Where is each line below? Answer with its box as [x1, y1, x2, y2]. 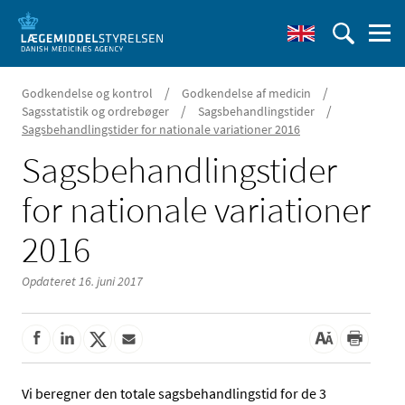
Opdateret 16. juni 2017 [22, 273, 143, 289]
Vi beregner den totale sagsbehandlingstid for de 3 [22, 384, 326, 403]
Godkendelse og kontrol [22, 85, 153, 101]
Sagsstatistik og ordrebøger [22, 103, 169, 119]
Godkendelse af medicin [182, 85, 311, 101]
